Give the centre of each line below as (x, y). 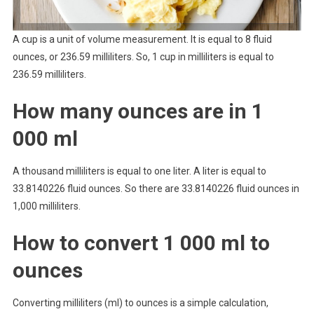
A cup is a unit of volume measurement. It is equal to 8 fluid (142, 40)
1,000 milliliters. (46, 206)
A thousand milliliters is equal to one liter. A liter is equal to (139, 171)
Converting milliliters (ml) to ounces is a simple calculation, (140, 303)
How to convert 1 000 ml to (141, 243)
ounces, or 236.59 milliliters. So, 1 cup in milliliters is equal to (143, 57)
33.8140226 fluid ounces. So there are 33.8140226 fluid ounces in (156, 189)
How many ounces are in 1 (138, 111)
